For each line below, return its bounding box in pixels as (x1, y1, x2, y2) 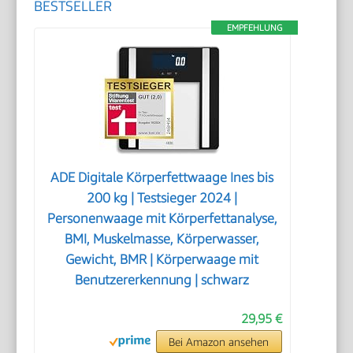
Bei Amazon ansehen (169, 334, 269, 348)
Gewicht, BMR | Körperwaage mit (65, 251, 259, 267)
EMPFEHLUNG (226, 21, 282, 32)
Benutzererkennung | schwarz (75, 271, 250, 288)
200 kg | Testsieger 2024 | (87, 189, 238, 206)
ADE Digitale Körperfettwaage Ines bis (50, 169, 274, 185)
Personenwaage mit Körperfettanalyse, (46, 210, 277, 226)
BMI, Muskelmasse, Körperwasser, (65, 230, 260, 247)
